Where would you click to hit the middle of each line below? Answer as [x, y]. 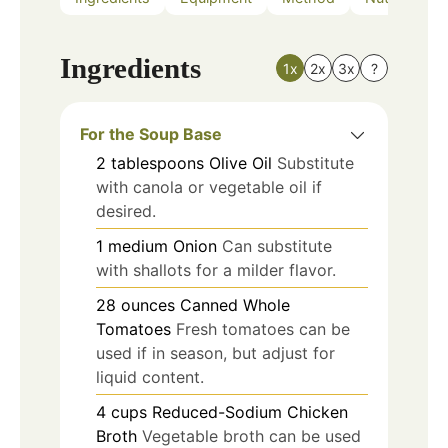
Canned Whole [235, 304]
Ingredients [130, 67]
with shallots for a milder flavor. [216, 269]
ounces [148, 304]
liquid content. [150, 376]
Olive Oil [240, 162]
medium [138, 245]
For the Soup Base [151, 133]
